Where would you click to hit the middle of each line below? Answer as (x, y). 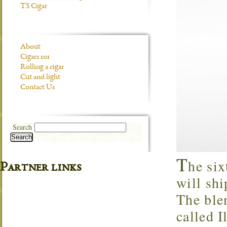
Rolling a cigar (42, 67)
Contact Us (37, 88)
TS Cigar (34, 7)
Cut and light (40, 78)
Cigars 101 (35, 57)
